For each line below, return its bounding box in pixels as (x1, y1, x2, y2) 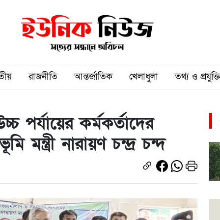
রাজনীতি (28, 70, 57, 83)
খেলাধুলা (129, 70, 158, 83)
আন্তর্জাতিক (74, 70, 112, 83)
